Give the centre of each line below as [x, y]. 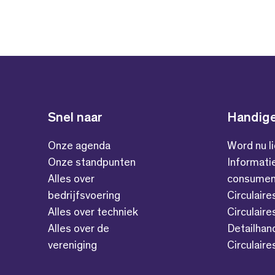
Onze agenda [79, 146]
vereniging [72, 246]
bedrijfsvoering [84, 196]
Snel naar [75, 118]
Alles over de [78, 229]
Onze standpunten [91, 163]
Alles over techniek [93, 213]
